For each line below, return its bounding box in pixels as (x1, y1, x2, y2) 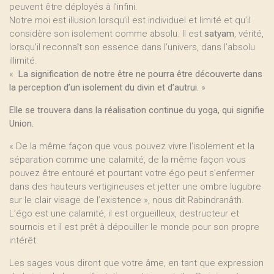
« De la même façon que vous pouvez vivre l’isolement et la (9, 141, 254, 152)
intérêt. (9, 235, 39, 246)
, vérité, (234, 28, 264, 39)
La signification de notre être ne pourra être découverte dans (16, 68, 262, 80)
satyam (204, 28, 234, 39)
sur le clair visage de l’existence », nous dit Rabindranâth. (9, 194, 244, 206)
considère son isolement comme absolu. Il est (9, 28, 204, 39)
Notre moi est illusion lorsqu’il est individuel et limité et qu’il (9, 15, 251, 26)
